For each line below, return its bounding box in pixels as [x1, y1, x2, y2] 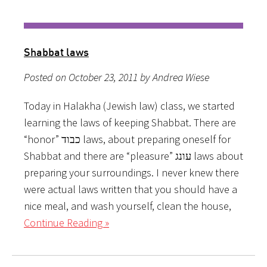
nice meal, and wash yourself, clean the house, [24, 198, 231, 213]
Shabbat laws [24, 45, 89, 58]
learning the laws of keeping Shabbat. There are [24, 115, 236, 129]
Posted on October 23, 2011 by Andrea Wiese [24, 70, 209, 84]
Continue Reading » [24, 215, 109, 229]
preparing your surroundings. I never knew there [24, 165, 239, 179]
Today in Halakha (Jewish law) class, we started [24, 98, 235, 113]
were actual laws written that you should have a [24, 182, 237, 196]
